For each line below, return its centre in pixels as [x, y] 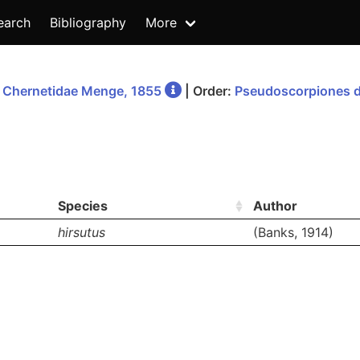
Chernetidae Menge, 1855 [82, 91]
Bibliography [88, 22]
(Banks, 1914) [293, 232]
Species [83, 206]
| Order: [208, 91]
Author [275, 206]
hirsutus [82, 232]
